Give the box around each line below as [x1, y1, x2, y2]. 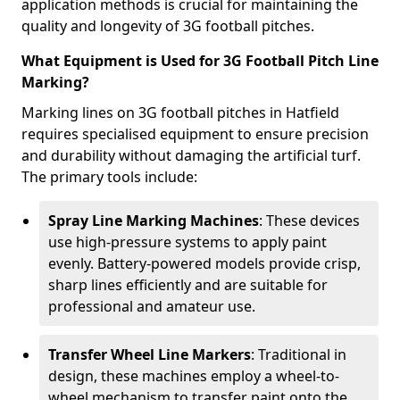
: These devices [259, 211, 360, 230]
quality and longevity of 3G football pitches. [21, 16, 314, 36]
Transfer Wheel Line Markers [48, 345, 251, 364]
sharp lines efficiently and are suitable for [48, 275, 328, 295]
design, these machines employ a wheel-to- [48, 366, 339, 386]
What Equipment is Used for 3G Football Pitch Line [21, 51, 379, 71]
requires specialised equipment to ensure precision [21, 124, 369, 144]
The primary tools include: [21, 167, 197, 187]
